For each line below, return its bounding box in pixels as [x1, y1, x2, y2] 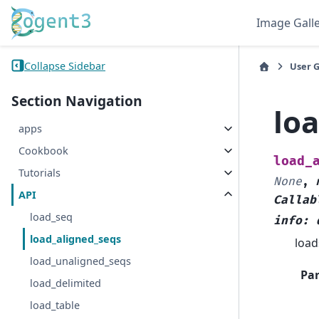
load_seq [30, 210, 73, 224]
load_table [30, 298, 80, 313]
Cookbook [19, 144, 69, 158]
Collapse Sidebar [24, 58, 105, 73]
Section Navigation [11, 91, 142, 111]
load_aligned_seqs [30, 232, 122, 246]
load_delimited [30, 276, 102, 291]
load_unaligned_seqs [30, 254, 132, 268]
